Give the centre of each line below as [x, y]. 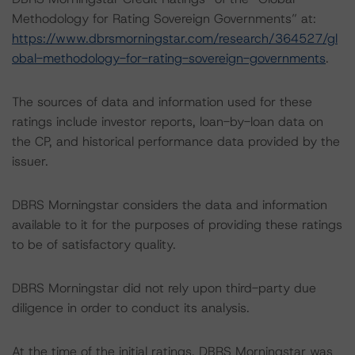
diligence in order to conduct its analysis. [131, 308]
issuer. [30, 161]
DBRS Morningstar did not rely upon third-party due [164, 288]
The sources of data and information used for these [162, 102]
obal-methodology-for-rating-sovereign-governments [169, 58]
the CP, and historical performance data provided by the [176, 141]
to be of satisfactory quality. [94, 244]
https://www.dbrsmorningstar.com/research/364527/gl [175, 38]
